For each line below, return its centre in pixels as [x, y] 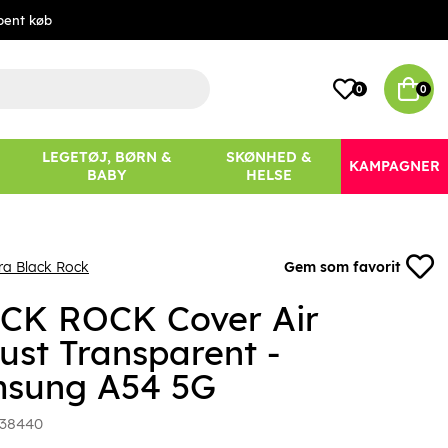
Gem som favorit [342, 267]
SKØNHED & [268, 157]
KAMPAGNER [395, 166]
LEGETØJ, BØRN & [106, 157]
